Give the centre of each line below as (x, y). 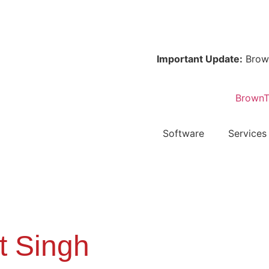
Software (183, 133)
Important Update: (180, 59)
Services (247, 133)
